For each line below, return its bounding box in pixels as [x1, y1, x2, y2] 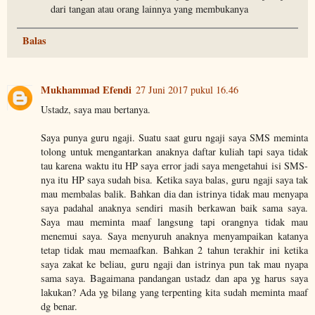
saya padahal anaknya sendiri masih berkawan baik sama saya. [41, 201, 308, 215]
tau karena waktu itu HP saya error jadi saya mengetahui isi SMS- [41, 159, 308, 173]
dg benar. [41, 300, 77, 314]
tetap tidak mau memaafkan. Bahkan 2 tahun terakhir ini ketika [41, 243, 308, 257]
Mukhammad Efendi [41, 82, 131, 98]
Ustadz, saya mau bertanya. [41, 103, 150, 117]
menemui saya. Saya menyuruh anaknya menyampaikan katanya [41, 229, 308, 243]
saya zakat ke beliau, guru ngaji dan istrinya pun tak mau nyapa [41, 257, 308, 271]
